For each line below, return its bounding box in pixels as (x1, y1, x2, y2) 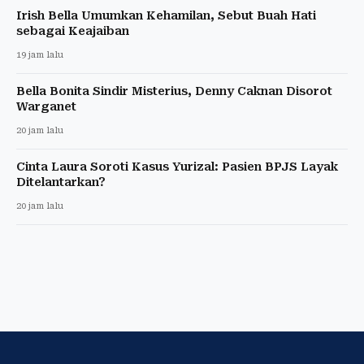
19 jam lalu (16, 49, 63, 60)
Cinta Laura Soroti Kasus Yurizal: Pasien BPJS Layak (16, 159, 338, 173)
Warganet (16, 99, 76, 113)
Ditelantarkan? (16, 175, 106, 188)
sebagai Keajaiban (16, 24, 129, 37)
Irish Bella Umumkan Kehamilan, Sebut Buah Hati (16, 8, 316, 22)
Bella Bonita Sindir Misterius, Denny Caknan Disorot (16, 84, 332, 97)
